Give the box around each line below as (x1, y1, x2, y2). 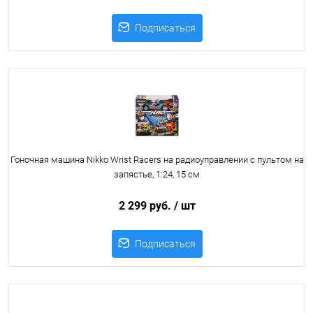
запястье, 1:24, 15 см (114, 169, 200, 180)
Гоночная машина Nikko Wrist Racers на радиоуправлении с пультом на (10, 154, 304, 165)
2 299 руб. (118, 199, 174, 212)
